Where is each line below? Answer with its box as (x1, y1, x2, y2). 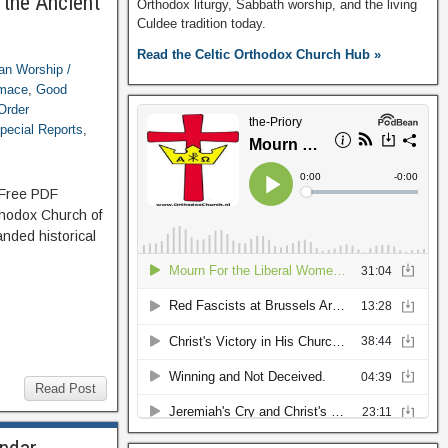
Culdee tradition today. (136, 16, 266, 31)
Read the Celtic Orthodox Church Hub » (136, 47, 381, 62)
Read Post (34, 381, 96, 396)
